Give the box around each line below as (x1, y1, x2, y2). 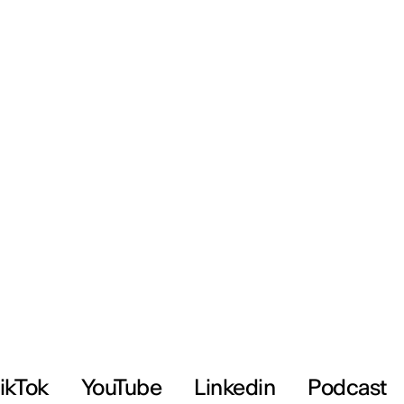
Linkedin (194, 372, 276, 401)
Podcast (308, 372, 388, 401)
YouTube (80, 372, 162, 401)
